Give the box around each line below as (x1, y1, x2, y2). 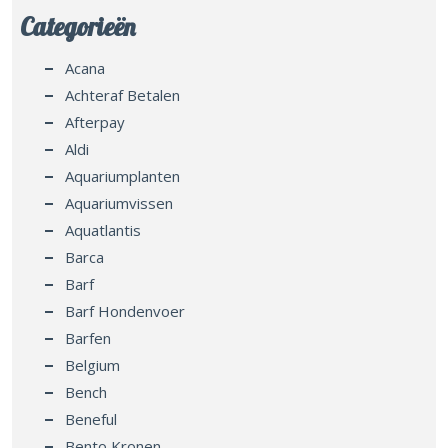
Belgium (65, 354, 120, 375)
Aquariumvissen (65, 192, 173, 213)
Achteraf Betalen (65, 84, 180, 105)
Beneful (65, 408, 117, 429)
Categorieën (20, 10, 135, 42)
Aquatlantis (65, 219, 141, 240)
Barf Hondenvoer (65, 300, 185, 321)
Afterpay (65, 111, 125, 132)
